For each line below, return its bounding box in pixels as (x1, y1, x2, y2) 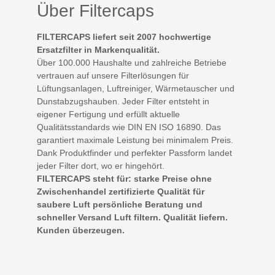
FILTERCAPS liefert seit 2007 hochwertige (37, 32, 211, 42)
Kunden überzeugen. (37, 225, 125, 235)
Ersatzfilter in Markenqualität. (37, 45, 162, 55)
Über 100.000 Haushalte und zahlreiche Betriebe (37, 58, 227, 68)
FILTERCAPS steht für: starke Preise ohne (37, 174, 212, 184)
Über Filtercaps (37, 1, 154, 20)
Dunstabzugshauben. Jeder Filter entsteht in (37, 96, 209, 106)
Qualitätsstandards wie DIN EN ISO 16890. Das (37, 122, 221, 132)
